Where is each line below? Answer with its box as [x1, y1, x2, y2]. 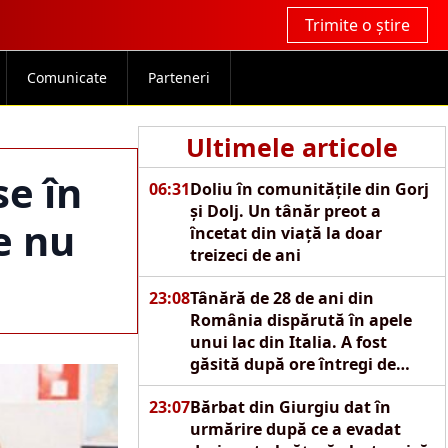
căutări [189, 375, 248, 397]
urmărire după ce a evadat [189, 418, 401, 440]
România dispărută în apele [189, 309, 412, 331]
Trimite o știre [305, 14, 410, 36]
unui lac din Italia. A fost [189, 331, 387, 353]
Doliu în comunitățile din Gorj [189, 178, 429, 200]
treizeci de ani [189, 244, 301, 266]
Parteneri [147, 68, 210, 87]
